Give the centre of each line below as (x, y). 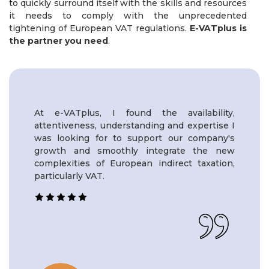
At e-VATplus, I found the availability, (134, 113)
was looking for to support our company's (134, 138)
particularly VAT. (69, 176)
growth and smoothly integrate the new (134, 150)
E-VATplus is (218, 29)
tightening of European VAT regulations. (99, 29)
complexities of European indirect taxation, (134, 163)
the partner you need (59, 41)
